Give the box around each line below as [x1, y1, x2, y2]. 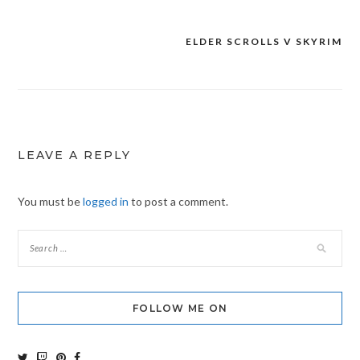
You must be [17, 194, 83, 209]
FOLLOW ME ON [133, 302, 227, 315]
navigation [16, 63, 112, 84]
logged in [82, 194, 129, 209]
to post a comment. [128, 194, 228, 209]
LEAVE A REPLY [17, 148, 131, 163]
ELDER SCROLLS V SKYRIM [186, 35, 343, 48]
